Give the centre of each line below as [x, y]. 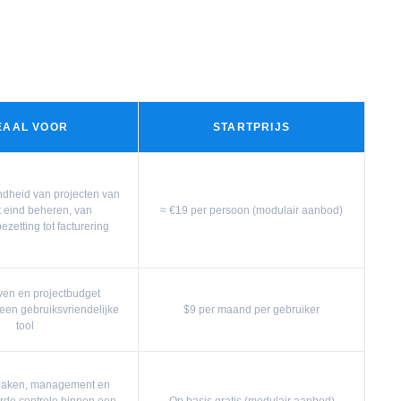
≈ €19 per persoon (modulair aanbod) [252, 210]
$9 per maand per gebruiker [252, 310]
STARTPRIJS [252, 127]
